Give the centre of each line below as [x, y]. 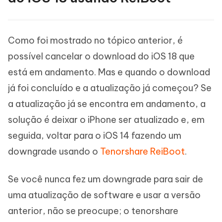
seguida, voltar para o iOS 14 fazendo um [95, 135]
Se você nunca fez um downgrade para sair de [106, 179]
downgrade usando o [54, 151]
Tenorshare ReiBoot [142, 151]
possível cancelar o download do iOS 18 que [101, 56]
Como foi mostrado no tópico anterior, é [95, 40]
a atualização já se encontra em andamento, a [107, 104]
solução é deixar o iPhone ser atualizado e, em [106, 119]
